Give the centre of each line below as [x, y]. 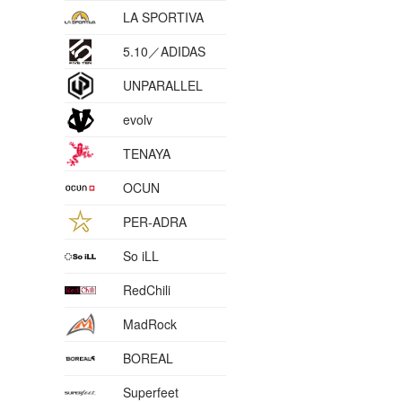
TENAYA [147, 154]
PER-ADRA [155, 222]
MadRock [150, 324]
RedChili [147, 290]
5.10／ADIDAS [164, 52]
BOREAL [148, 358]
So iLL [141, 256]
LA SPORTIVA [163, 17]
